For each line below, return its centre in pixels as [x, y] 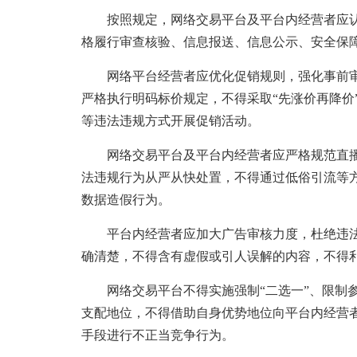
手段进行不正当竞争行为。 [158, 335]
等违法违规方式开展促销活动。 [171, 121]
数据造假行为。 [126, 200]
